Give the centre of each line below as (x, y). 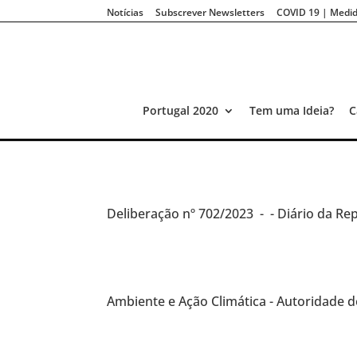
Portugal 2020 (180, 110)
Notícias (126, 12)
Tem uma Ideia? (291, 110)
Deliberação (145, 213)
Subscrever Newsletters (210, 12)
